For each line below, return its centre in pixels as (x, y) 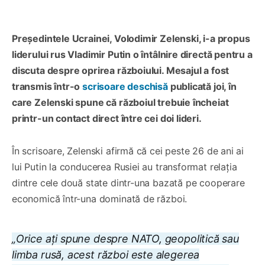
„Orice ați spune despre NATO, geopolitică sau (125, 238)
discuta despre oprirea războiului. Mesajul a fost (121, 70)
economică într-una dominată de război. (100, 198)
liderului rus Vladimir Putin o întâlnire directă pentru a (132, 54)
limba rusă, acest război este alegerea (106, 254)
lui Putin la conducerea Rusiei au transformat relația (125, 167)
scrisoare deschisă (126, 86)
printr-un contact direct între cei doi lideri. (107, 118)
